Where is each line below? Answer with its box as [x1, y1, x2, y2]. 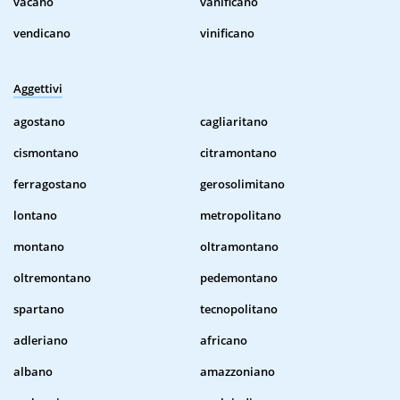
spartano [13, 301, 64, 318]
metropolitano [200, 207, 281, 224]
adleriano [13, 332, 68, 349]
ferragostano [13, 176, 87, 193]
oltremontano [13, 270, 91, 287]
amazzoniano [200, 363, 275, 380]
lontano [13, 207, 57, 224]
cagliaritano [200, 113, 268, 130]
